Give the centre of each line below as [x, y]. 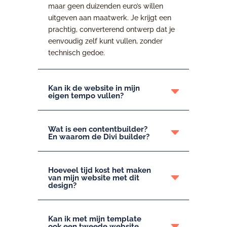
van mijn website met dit [93, 178]
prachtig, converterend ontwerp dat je [111, 29]
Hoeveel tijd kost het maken [99, 170]
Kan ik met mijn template [94, 219]
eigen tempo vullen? [86, 96]
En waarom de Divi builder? [99, 137]
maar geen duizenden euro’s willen [105, 6]
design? [62, 185]
